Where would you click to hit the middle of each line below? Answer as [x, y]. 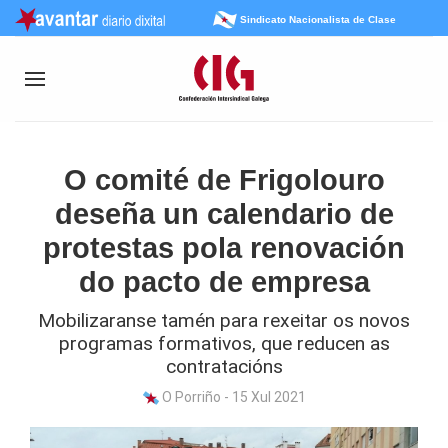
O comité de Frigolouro [224, 180]
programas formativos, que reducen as [224, 343]
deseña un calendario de [224, 214]
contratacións [224, 366]
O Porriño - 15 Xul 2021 [232, 397]
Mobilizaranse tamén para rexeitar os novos [224, 320]
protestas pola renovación [224, 248]
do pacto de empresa [224, 282]
